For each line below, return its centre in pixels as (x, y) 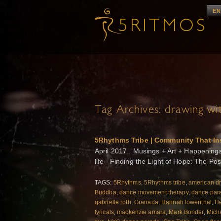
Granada (146, 203)
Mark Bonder (186, 212)
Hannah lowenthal (186, 203)
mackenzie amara (142, 212)
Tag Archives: (130, 110)
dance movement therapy (154, 193)
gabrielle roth (113, 203)
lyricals (104, 212)
